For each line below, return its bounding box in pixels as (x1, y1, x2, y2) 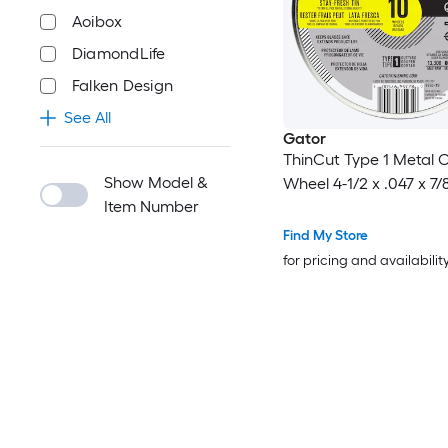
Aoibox (72, 12, 123, 31)
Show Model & (104, 173, 208, 192)
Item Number (104, 197, 199, 216)
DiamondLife (72, 44, 166, 63)
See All (64, 108, 111, 127)
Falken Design (72, 76, 174, 95)
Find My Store (282, 227, 368, 245)
